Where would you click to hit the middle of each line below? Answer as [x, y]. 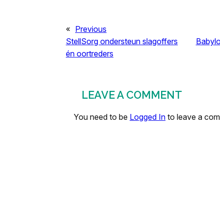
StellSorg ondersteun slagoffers [122, 41]
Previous [91, 29]
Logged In [148, 117]
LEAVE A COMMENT [132, 95]
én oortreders [90, 53]
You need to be [102, 117]
